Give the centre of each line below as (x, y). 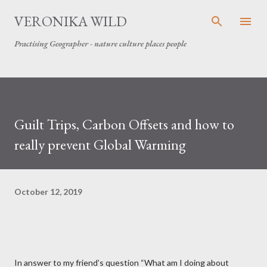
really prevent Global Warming (100, 145)
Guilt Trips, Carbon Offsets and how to (124, 124)
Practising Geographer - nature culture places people (100, 44)
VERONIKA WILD (71, 21)
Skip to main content (133, 15)
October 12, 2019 (48, 191)
